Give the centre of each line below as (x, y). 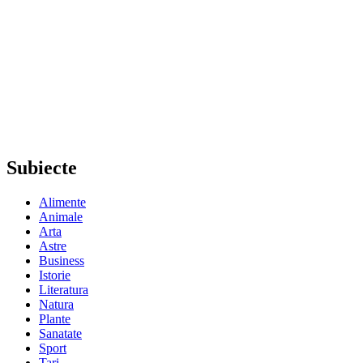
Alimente (62, 202)
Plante (55, 318)
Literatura (64, 289)
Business (62, 260)
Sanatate (60, 333)
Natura (56, 304)
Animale (61, 216)
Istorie (55, 275)
